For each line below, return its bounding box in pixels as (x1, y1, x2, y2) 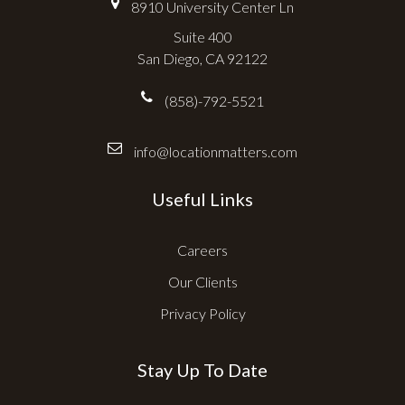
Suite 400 (173, 28, 232, 46)
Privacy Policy (159, 305, 246, 323)
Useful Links (152, 188, 253, 211)
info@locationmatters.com (131, 143, 297, 161)
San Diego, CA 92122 (137, 50, 268, 68)
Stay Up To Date (137, 359, 268, 381)
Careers (177, 241, 228, 259)
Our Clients (167, 273, 238, 291)
